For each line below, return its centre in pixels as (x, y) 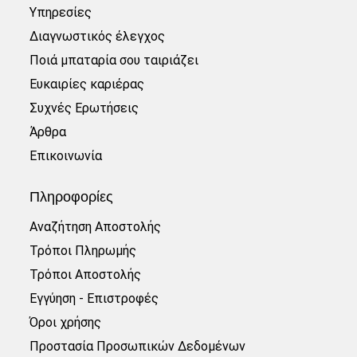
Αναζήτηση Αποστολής (96, 227)
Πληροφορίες (72, 197)
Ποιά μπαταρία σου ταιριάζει (114, 61)
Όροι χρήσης (66, 323)
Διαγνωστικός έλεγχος (98, 37)
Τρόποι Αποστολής (86, 275)
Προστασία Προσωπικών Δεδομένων (138, 347)
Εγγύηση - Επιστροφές (94, 299)
